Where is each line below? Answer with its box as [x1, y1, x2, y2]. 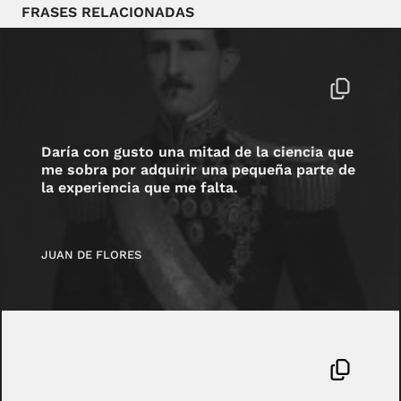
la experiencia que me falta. [41, 178, 239, 196]
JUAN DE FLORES [41, 248, 142, 262]
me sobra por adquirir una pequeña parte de [41, 160, 356, 178]
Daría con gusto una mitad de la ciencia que [41, 142, 354, 160]
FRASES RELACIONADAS [21, 4, 194, 21]
